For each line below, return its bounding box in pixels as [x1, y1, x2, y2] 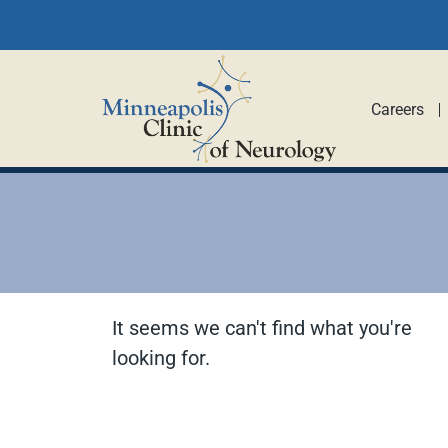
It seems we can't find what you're [112, 316, 412, 340]
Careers [370, 100, 424, 119]
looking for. [112, 346, 210, 370]
